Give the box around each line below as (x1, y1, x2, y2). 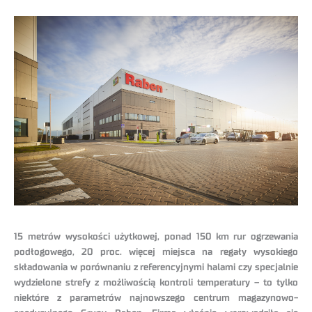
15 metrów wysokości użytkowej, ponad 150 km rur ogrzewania (14, 232, 298, 242)
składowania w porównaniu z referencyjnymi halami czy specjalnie (14, 263, 298, 273)
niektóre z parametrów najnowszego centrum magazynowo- (14, 293, 298, 304)
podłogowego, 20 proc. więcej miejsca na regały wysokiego (14, 247, 298, 258)
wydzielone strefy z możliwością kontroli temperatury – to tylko (14, 278, 298, 288)
